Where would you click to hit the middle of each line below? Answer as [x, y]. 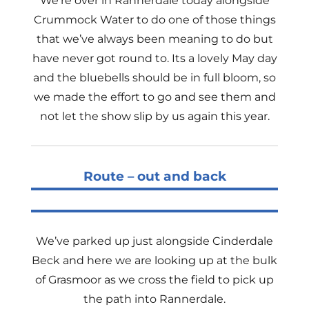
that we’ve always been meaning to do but [154, 39]
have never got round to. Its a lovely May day [154, 58]
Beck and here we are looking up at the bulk [154, 260]
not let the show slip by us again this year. [154, 116]
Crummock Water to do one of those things [154, 20]
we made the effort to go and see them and [154, 97]
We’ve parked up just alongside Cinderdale [154, 241]
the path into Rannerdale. [154, 299]
